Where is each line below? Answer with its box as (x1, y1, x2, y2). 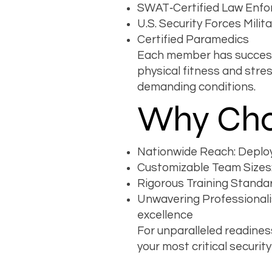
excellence (137, 209, 193, 221)
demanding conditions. (137, 81, 256, 93)
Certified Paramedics (137, 33, 249, 46)
